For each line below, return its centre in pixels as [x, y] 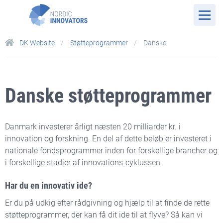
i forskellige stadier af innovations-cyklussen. [84, 163]
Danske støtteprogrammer [111, 96]
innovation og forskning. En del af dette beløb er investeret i [108, 139]
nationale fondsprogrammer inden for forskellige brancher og [111, 151]
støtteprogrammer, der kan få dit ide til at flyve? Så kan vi [104, 215]
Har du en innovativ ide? [49, 185]
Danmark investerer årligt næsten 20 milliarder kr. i [93, 127]
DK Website [37, 43]
